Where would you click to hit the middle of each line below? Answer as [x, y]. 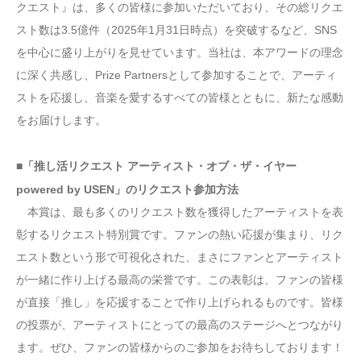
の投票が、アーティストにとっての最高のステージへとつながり [180, 325]
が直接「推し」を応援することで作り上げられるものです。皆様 [180, 303]
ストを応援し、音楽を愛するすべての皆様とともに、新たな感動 [180, 97]
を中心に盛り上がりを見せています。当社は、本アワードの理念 [180, 52]
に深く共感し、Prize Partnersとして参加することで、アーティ [176, 75]
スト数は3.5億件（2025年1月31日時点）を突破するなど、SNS [176, 29]
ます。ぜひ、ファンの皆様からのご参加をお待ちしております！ [180, 348]
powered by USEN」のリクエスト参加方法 [127, 190]
